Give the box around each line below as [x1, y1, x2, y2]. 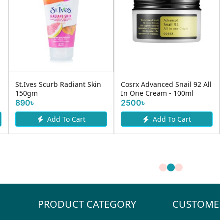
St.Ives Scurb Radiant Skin [15, 80, 101, 89]
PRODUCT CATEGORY [37, 197, 136, 211]
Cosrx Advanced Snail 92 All [121, 80, 212, 89]
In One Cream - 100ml [121, 88, 193, 98]
